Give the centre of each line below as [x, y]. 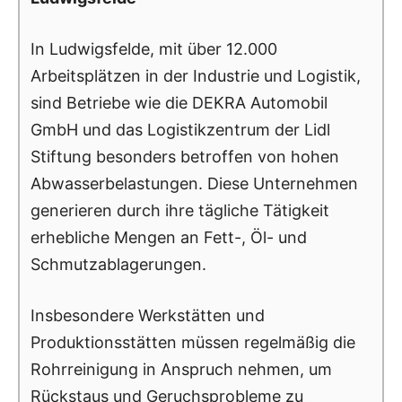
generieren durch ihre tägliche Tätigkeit [180, 210]
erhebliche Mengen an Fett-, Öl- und [169, 237]
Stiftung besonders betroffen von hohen [185, 156]
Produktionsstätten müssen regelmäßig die [193, 342]
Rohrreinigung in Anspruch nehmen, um [181, 369]
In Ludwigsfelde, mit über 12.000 [154, 48]
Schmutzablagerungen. [118, 264]
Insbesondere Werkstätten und [148, 315]
